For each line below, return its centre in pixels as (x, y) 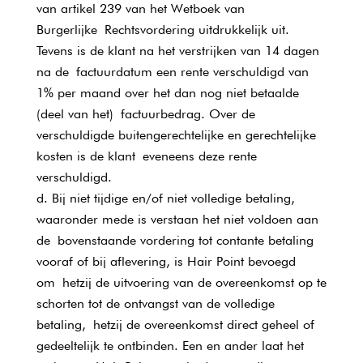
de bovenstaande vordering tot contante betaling (175, 240)
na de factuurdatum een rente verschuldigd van (172, 72)
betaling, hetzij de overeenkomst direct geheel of (175, 325)
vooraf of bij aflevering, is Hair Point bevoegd (166, 261)
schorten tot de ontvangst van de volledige (155, 303)
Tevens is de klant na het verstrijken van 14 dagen (177, 51)
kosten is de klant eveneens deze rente (146, 156)
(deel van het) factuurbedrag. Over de (145, 114)
